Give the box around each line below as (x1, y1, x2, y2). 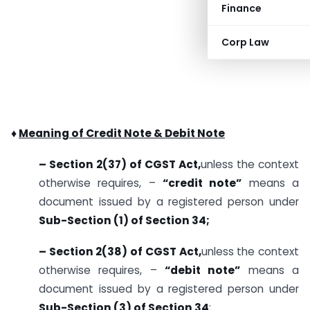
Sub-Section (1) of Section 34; (39, 212, 210, 228)
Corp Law (221, 35, 269, 49)
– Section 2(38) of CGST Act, (39, 244, 201, 259)
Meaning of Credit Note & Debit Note (19, 126, 225, 140)
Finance (221, 1, 262, 15)
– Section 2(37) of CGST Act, (39, 156, 201, 172)
